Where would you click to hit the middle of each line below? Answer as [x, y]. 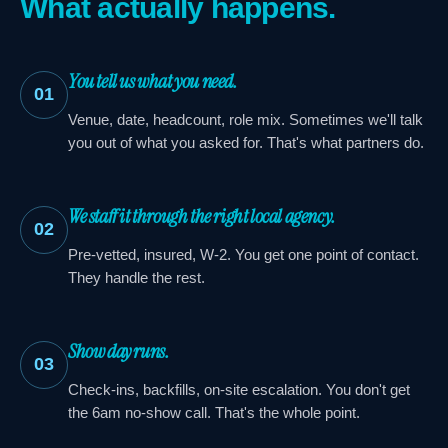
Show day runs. [118, 350]
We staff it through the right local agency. [201, 215]
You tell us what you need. [152, 80]
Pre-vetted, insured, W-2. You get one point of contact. [243, 254]
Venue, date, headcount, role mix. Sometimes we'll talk [245, 119]
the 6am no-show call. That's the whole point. [214, 412]
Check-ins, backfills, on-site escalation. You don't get [239, 389]
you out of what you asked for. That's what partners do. [246, 142]
